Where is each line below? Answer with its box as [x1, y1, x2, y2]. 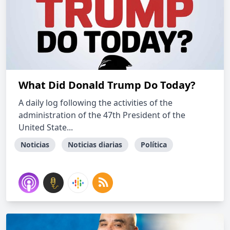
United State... [18, 122, 73, 133]
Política [141, 140, 167, 149]
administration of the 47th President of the [18, 109, 185, 121]
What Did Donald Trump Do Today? [18, 78, 196, 92]
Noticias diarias [68, 140, 122, 149]
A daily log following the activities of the [18, 97, 172, 108]
